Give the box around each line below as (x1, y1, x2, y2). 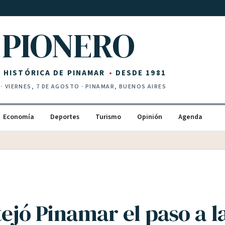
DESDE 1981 (115, 67, 166, 78)
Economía (3, 112, 34, 122)
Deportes (50, 112, 79, 122)
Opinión (137, 112, 162, 122)
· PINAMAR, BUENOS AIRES (79, 82, 167, 91)
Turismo (95, 112, 121, 122)
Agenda (178, 112, 202, 122)
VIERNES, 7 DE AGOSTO (5, 82, 80, 91)
